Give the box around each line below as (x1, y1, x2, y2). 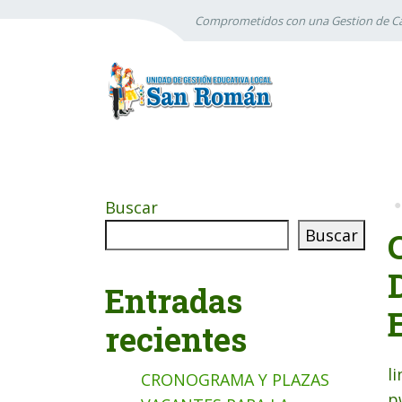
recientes (105, 318, 247, 361)
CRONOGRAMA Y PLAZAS (141, 369, 329, 390)
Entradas (105, 279, 242, 322)
